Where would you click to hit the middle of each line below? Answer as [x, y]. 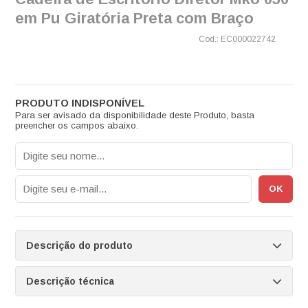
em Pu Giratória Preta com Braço [134, 18]
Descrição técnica [70, 281]
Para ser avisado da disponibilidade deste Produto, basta [134, 115]
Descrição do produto [79, 245]
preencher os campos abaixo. [76, 125]
